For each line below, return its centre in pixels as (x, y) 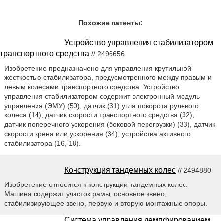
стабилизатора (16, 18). (42, 143)
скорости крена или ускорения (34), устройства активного (97, 133)
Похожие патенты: (110, 22)
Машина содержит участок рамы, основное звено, (85, 194)
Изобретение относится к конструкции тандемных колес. (96, 184)
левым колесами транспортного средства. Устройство (92, 87)
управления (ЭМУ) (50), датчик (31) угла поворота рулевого (101, 105)
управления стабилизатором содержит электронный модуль (102, 96)
